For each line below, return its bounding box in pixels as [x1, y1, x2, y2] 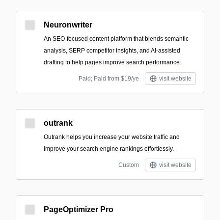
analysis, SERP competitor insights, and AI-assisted [44, 47, 180, 54]
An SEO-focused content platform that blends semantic [44, 35, 189, 42]
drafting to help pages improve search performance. [44, 59, 181, 66]
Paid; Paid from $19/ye [79, 75, 139, 82]
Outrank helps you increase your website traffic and [44, 134, 180, 140]
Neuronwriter [44, 21, 92, 29]
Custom [118, 162, 139, 168]
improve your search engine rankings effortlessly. [44, 145, 174, 152]
